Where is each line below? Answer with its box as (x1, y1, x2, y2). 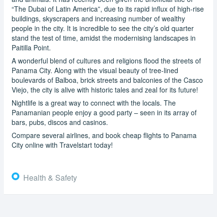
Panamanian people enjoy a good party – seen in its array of (12, 107, 197, 117)
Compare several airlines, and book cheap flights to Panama (12, 130, 197, 140)
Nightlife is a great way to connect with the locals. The (12, 97, 176, 108)
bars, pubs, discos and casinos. (12, 117, 108, 127)
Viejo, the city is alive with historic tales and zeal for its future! (12, 84, 198, 94)
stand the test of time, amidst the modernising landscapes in (12, 32, 196, 43)
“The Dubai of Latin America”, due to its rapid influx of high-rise (12, 3, 204, 14)
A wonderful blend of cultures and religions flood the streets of (12, 55, 201, 65)
